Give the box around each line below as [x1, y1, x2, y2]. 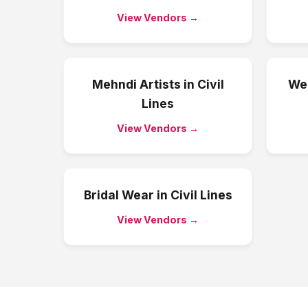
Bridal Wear [83, 188, 154, 202]
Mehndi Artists [91, 77, 181, 91]
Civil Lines [170, 188, 232, 202]
